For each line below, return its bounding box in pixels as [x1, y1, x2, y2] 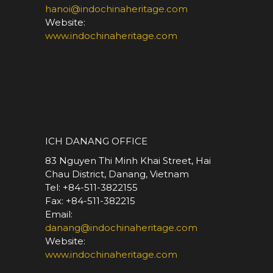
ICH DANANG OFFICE [45, 135, 147, 147]
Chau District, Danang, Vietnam [45, 168, 189, 180]
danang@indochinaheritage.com [45, 222, 197, 234]
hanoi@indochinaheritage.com [45, 3, 188, 15]
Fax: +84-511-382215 [45, 195, 135, 207]
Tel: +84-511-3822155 [45, 182, 138, 194]
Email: [45, 208, 73, 221]
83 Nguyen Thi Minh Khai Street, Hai [45, 155, 211, 167]
